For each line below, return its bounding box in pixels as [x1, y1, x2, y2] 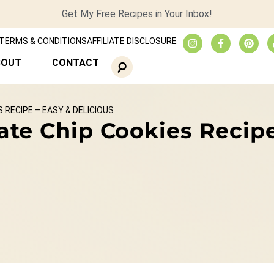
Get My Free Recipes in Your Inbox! [62, 8, 212, 20]
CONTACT [51, 57, 99, 68]
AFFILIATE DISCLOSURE [86, 36, 177, 46]
